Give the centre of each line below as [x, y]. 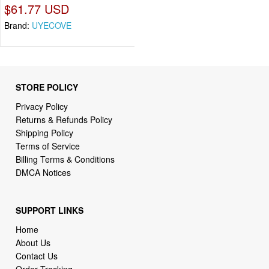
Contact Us [37, 256]
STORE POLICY [47, 87]
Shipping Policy [46, 132]
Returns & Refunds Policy [64, 119]
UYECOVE [52, 26]
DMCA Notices [44, 172]
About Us [33, 243]
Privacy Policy [42, 106]
